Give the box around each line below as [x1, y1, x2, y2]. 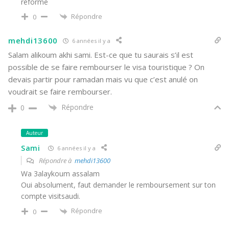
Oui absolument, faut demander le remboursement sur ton [21, 180, 216, 190]
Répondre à [37, 156, 75, 166]
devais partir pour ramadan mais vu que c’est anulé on [8, 74, 198, 85]
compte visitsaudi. [21, 191, 80, 201]
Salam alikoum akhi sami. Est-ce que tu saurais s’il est [8, 50, 193, 60]
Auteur [26, 129, 43, 137]
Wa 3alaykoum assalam [21, 169, 100, 179]
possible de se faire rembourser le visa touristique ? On [8, 62, 204, 73]
